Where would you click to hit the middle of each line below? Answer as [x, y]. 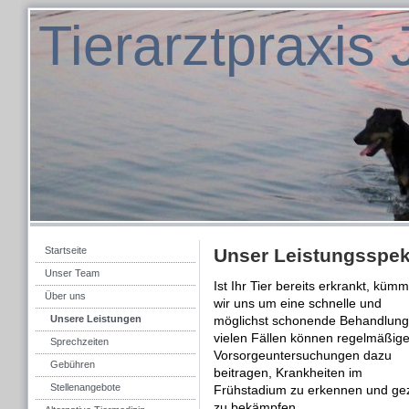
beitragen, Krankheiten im [288, 372]
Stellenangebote [85, 387]
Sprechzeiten [79, 341]
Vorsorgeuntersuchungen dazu [303, 355]
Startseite [66, 250]
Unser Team [72, 273]
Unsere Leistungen [96, 319]
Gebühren [73, 364]
